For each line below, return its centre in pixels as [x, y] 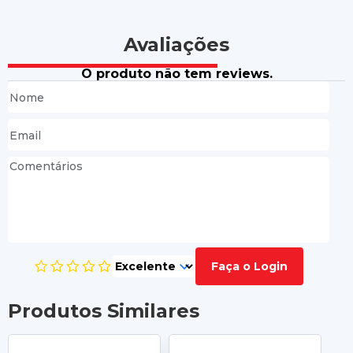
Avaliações [176, 45]
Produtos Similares [104, 311]
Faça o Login [249, 266]
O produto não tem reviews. [176, 74]
